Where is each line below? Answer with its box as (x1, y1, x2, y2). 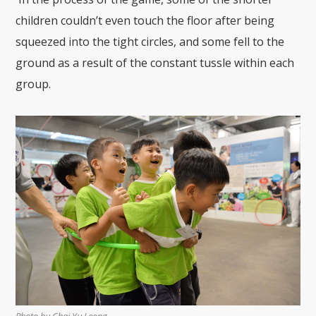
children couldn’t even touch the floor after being (16, 13, 275, 29)
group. (16, 76, 51, 92)
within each (231, 55, 295, 71)
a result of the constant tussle (73, 55, 232, 71)
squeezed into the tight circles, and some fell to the (16, 34, 285, 50)
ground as (16, 55, 73, 71)
